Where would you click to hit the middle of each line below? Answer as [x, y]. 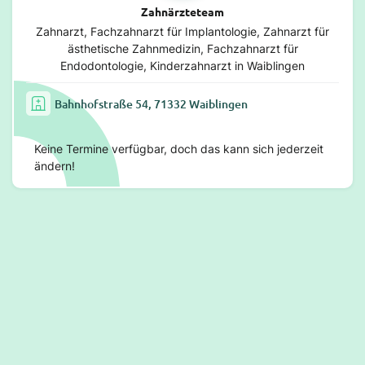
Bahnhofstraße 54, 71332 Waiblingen [151, 103]
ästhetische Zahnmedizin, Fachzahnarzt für [182, 49]
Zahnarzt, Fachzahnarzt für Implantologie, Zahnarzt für [182, 32]
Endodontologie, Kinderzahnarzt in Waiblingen [182, 66]
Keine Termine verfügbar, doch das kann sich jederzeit [179, 149]
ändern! [55, 166]
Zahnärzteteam [182, 12]
